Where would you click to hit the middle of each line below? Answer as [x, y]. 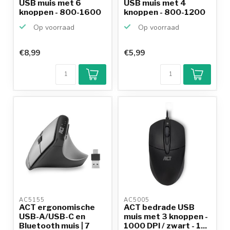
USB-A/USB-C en [52, 216]
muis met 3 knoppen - [166, 216]
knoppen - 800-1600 [60, 12]
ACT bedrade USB [159, 207]
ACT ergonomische [57, 207]
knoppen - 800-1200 [165, 12]
